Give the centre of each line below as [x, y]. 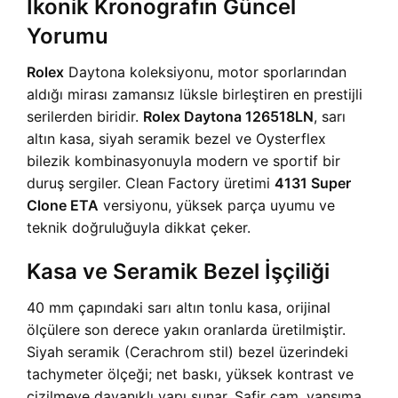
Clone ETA [63, 205]
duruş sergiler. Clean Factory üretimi [151, 183]
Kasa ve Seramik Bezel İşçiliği [178, 271]
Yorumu [68, 36]
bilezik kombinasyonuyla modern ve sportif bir [183, 161]
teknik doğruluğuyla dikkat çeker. [139, 227]
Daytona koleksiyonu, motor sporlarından [205, 72]
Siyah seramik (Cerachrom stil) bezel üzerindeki [187, 352]
